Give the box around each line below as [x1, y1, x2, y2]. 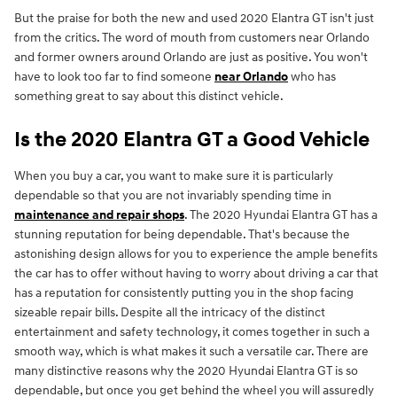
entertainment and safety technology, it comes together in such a [14, 324, 370, 340]
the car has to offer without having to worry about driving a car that [14, 266, 378, 282]
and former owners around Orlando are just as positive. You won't [14, 50, 368, 66]
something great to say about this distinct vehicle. [14, 89, 284, 105]
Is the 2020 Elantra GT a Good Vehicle [14, 127, 370, 154]
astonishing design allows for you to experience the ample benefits [14, 246, 378, 262]
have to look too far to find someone [14, 69, 214, 85]
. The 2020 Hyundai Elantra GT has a [184, 207, 378, 223]
